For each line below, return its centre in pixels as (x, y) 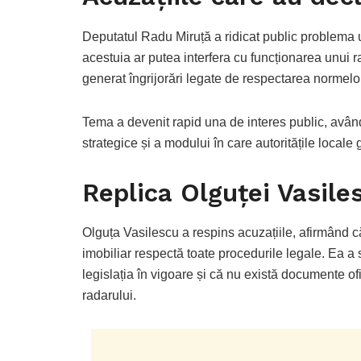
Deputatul (112, 36)
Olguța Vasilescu (131, 233)
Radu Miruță (176, 36)
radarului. (109, 296)
